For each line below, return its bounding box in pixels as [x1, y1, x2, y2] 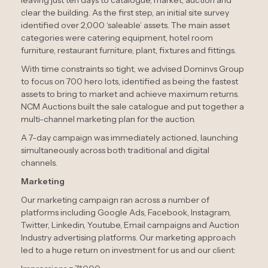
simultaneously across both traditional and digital [21, 144, 209, 156]
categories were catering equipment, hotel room [21, 32, 213, 43]
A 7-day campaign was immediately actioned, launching [21, 132, 238, 143]
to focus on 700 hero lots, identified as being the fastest [21, 75, 238, 87]
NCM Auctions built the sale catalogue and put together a [21, 100, 244, 112]
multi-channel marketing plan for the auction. [21, 113, 196, 124]
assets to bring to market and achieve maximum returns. [21, 88, 239, 99]
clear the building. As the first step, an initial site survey [21, 7, 229, 18]
